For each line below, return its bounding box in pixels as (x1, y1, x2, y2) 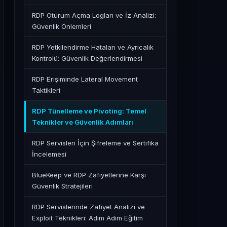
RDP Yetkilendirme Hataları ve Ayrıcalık (32, 43, 154, 51)
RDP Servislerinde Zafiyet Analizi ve (32, 203, 145, 211)
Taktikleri (32, 86, 60, 94)
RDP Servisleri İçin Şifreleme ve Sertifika (32, 139, 159, 147)
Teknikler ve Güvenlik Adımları (32, 118, 133, 126)
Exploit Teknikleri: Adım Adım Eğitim (32, 214, 143, 222)
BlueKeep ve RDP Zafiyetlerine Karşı (32, 171, 146, 179)
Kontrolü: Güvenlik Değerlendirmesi (32, 54, 142, 62)
